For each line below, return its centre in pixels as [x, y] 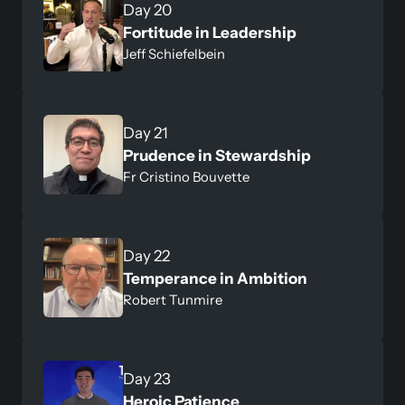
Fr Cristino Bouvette [186, 177]
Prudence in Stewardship [217, 155]
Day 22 [146, 255]
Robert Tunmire [173, 300]
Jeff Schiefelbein [174, 54]
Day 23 [147, 378]
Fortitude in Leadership [210, 32]
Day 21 [146, 132]
